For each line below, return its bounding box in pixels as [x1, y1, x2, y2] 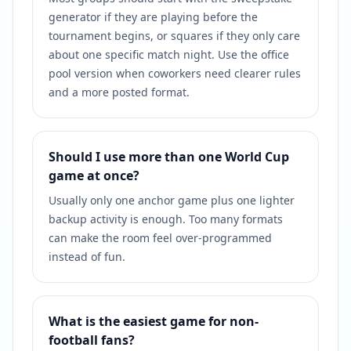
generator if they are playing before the [49, 9, 258, 24]
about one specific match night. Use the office [49, 47, 289, 62]
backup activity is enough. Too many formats [49, 212, 283, 226]
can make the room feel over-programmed [49, 230, 272, 245]
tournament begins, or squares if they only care [49, 28, 300, 43]
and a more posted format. [49, 85, 190, 100]
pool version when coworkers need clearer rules [49, 66, 301, 81]
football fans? [49, 331, 135, 349]
